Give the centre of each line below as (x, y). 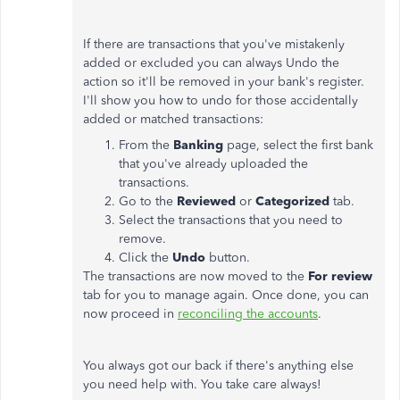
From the (146, 145)
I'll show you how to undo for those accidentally (221, 100)
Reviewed (208, 201)
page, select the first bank (300, 145)
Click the (146, 258)
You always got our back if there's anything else (218, 366)
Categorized (294, 201)
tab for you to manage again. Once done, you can (226, 295)
